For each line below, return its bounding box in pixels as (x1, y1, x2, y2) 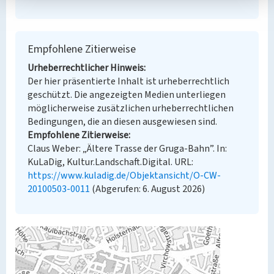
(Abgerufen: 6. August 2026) (90, 182, 205, 196)
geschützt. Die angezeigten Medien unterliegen (28, 88, 226, 102)
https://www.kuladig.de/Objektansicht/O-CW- (28, 169, 221, 182)
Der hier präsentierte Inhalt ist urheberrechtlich (28, 75, 229, 88)
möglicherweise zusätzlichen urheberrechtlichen (28, 102, 234, 115)
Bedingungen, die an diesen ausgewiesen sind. (28, 115, 217, 128)
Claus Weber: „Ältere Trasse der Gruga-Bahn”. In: (28, 142, 227, 155)
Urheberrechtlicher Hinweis (28, 61, 144, 75)
